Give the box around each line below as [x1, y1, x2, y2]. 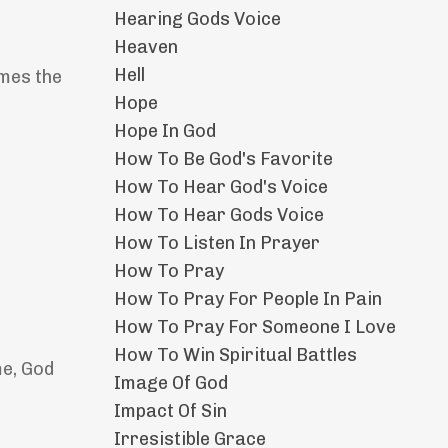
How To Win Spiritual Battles [113, 344, 357, 367]
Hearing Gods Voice [113, 8, 281, 31]
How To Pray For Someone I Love [113, 316, 396, 339]
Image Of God [113, 372, 228, 395]
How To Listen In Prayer [113, 232, 320, 255]
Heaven [113, 36, 178, 59]
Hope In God [113, 120, 216, 143]
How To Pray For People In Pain [113, 288, 382, 311]
